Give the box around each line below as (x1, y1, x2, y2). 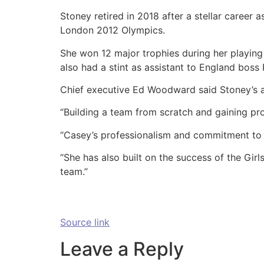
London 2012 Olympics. (60, 24, 165, 37)
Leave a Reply (60, 237, 184, 260)
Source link (60, 216, 110, 229)
